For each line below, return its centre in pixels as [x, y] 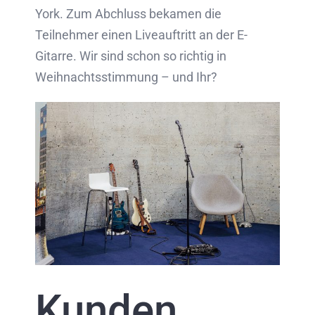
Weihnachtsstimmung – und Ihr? [126, 77]
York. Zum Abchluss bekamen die [128, 14]
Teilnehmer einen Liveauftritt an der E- [141, 35]
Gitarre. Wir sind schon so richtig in [131, 56]
